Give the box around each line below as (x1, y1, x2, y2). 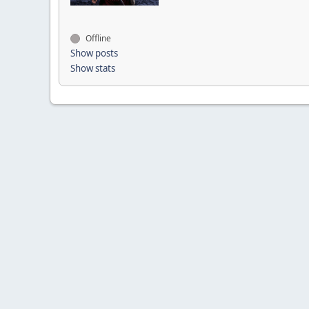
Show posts (70, 47, 118, 59)
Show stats (70, 62, 115, 74)
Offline (83, 32, 111, 44)
